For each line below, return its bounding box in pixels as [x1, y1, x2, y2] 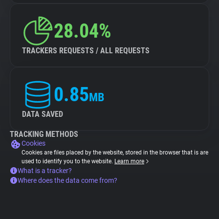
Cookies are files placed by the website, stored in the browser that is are [22, 149, 208, 156]
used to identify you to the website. [22, 158, 114, 165]
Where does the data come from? [18, 176, 117, 184]
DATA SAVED [22, 109, 63, 119]
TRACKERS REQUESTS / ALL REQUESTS [22, 46, 150, 55]
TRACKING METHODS [10, 130, 78, 139]
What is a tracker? [18, 167, 72, 175]
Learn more [114, 158, 144, 165]
